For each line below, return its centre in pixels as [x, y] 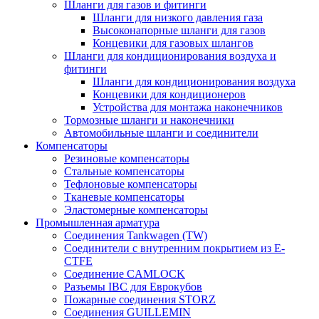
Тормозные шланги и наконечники [149, 120]
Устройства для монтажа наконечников [188, 107]
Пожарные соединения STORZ [140, 299]
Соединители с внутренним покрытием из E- [174, 248]
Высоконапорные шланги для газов [179, 30]
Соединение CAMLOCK [125, 273]
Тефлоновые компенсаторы [131, 184]
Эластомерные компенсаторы [136, 209]
